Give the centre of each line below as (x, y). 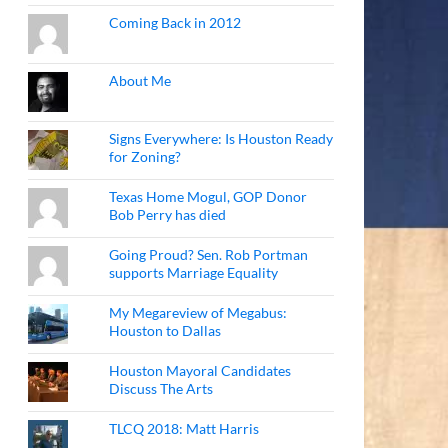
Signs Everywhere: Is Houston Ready (221, 138)
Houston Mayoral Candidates (200, 370)
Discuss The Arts (161, 388)
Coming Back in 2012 (175, 22)
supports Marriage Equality (194, 272)
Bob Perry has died (168, 214)
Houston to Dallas (165, 330)
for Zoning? (145, 156)
